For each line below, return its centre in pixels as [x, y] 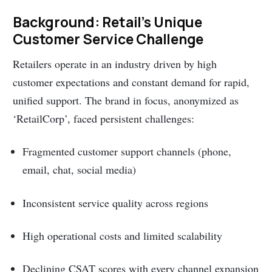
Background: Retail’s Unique [107, 22]
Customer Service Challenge [108, 39]
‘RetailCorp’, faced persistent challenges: [104, 118]
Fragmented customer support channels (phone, [127, 151]
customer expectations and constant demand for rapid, [131, 82]
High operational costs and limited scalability [123, 235]
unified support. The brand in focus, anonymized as [126, 100]
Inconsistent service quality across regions [116, 202]
